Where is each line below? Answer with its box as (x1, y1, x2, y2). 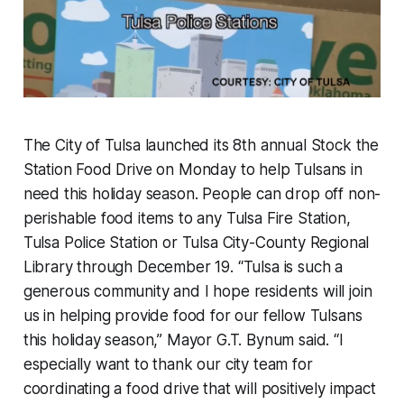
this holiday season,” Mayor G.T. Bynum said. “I (23, 330, 344, 349)
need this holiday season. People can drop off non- (23, 184, 381, 203)
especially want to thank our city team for (23, 354, 313, 373)
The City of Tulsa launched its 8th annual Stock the (23, 135, 380, 154)
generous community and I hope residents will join (23, 281, 372, 300)
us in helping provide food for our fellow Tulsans (23, 306, 363, 325)
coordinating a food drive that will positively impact (23, 379, 376, 398)
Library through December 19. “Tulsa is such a (23, 257, 344, 276)
